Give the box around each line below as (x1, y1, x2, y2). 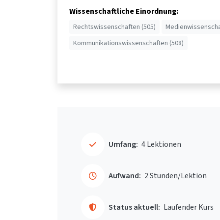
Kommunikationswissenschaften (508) (73, 38, 184, 48)
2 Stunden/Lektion (144, 170, 207, 181)
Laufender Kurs (164, 201, 214, 212)
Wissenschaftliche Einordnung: (69, 5, 178, 16)
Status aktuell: (109, 201, 160, 212)
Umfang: (109, 138, 138, 149)
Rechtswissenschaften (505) (73, 22, 156, 31)
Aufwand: (109, 170, 141, 181)
